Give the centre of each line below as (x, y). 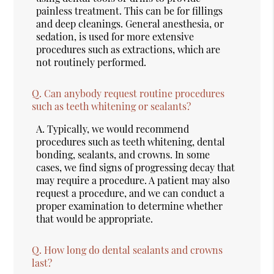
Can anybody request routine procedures (135, 93)
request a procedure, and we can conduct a (131, 193)
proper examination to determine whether (130, 206)
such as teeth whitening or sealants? (112, 106)
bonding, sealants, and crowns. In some (123, 154)
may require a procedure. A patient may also (133, 180)
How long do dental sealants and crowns (134, 250)
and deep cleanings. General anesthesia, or (130, 23)
